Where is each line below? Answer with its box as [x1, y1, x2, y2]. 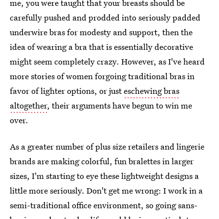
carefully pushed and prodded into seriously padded [10, 12, 200, 23]
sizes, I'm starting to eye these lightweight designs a [10, 170, 199, 181]
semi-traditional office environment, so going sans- [10, 199, 197, 211]
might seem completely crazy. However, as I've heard [10, 56, 205, 67]
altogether [10, 100, 47, 111]
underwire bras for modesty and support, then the [10, 26, 193, 38]
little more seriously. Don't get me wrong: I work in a [10, 185, 203, 196]
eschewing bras [124, 85, 179, 96]
